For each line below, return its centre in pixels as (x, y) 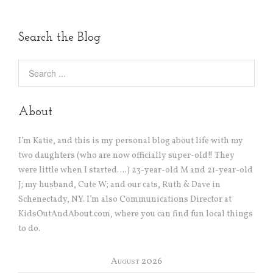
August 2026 (136, 262)
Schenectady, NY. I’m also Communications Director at (125, 200)
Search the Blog (59, 38)
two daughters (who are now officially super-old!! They (126, 156)
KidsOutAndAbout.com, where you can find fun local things (136, 214)
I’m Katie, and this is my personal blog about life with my (131, 141)
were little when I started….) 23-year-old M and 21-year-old (136, 171)
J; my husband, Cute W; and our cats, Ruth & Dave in (119, 185)
